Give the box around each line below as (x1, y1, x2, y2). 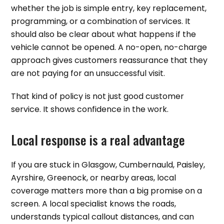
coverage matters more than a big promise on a (11, 185, 202, 197)
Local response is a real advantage (11, 130, 185, 149)
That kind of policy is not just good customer (11, 90, 184, 102)
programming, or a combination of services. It (11, 15, 191, 27)
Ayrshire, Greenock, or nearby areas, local (11, 172, 176, 184)
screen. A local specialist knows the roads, (11, 198, 176, 210)
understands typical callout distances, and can (11, 211, 194, 223)
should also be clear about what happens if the (11, 28, 196, 40)
